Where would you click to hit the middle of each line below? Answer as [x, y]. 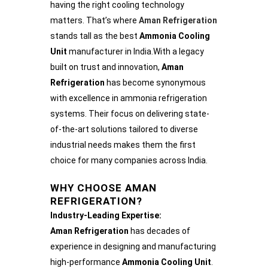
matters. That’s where [95, 20]
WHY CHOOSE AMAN [103, 188]
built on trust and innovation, [106, 67]
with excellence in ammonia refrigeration [129, 98]
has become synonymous [155, 83]
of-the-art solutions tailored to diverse [124, 129]
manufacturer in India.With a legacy [135, 51]
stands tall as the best [95, 36]
